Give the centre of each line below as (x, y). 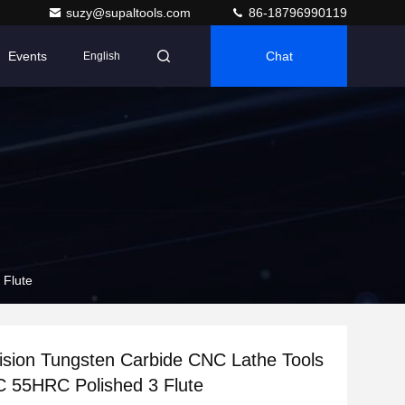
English (102, 56)
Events (28, 56)
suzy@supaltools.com (130, 13)
